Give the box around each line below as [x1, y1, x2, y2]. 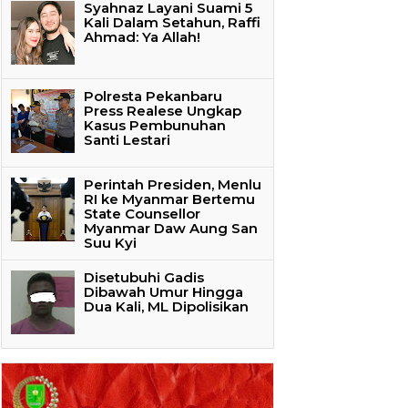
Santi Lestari [84, 131, 170, 149]
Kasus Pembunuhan [84, 117, 226, 135]
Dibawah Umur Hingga [84, 283, 243, 301]
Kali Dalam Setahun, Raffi [84, 14, 260, 32]
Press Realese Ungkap [84, 102, 241, 120]
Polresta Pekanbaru [84, 87, 222, 106]
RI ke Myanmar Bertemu [84, 190, 255, 209]
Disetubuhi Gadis [84, 269, 204, 287]
